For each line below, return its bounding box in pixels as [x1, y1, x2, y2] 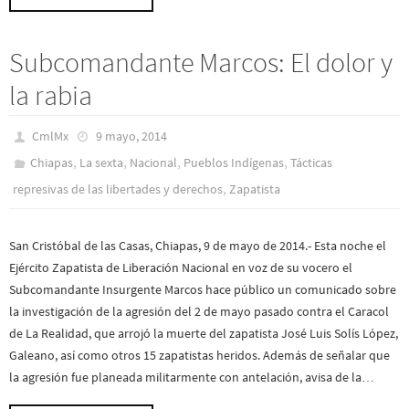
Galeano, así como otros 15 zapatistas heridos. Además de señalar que [9, 347, 390, 364]
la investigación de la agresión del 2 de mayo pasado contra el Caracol [9, 303, 389, 320]
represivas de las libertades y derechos [13, 181, 223, 198]
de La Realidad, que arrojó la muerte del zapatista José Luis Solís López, [9, 325, 398, 342]
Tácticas [290, 154, 333, 172]
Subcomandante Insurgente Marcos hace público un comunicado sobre [9, 281, 396, 299]
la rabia [9, 78, 92, 113]
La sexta [79, 154, 124, 172]
